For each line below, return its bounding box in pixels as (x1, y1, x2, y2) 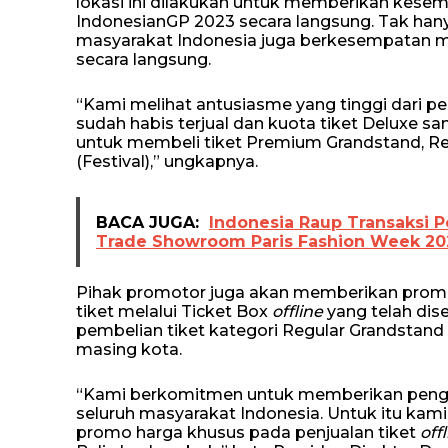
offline (272, 302, 327, 321)
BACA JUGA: (96, 213, 199, 232)
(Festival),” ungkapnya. (76, 152, 258, 171)
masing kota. (76, 340, 182, 359)
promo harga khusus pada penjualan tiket (76, 423, 420, 442)
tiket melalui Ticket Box (76, 302, 272, 321)
